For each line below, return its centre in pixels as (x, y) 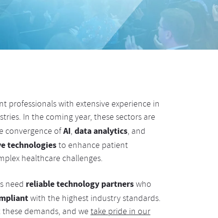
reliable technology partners (80, 184)
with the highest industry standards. (94, 199)
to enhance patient (92, 146)
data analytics (101, 131)
